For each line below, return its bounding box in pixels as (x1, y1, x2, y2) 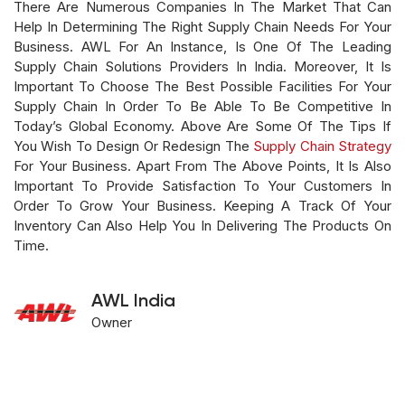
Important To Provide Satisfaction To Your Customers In (14, 176, 391, 194)
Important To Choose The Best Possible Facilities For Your (14, 77, 391, 95)
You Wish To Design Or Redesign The (14, 137, 254, 155)
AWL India (91, 292, 175, 311)
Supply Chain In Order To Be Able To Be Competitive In (14, 97, 391, 115)
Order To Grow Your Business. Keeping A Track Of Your (14, 196, 391, 214)
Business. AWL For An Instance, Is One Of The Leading (14, 37, 391, 55)
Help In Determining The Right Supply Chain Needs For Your (14, 17, 391, 35)
